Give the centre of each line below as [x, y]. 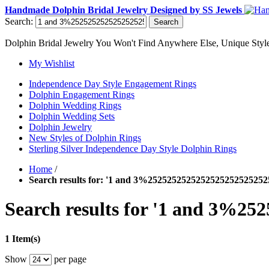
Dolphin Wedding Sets [72, 116]
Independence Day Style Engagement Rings [113, 84]
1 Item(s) [23, 238]
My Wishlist [52, 63]
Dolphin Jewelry [60, 127]
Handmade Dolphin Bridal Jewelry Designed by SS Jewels [125, 10]
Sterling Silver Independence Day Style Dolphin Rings [133, 149]
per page [69, 259]
